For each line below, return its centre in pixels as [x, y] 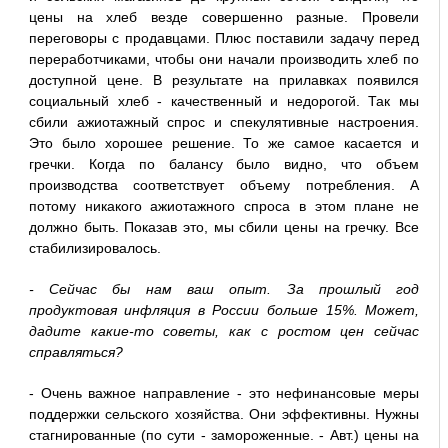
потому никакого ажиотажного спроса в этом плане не [224, 206]
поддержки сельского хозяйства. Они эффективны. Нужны [224, 414]
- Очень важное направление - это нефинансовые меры [224, 393]
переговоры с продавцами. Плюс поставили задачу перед [224, 38]
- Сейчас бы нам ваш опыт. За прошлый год [224, 289]
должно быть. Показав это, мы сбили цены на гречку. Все [224, 227]
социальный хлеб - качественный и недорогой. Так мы [224, 101]
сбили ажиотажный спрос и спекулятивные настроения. [224, 122]
